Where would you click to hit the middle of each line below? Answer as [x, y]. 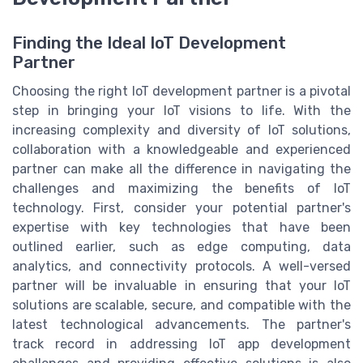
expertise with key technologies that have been [181, 228]
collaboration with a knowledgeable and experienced [181, 150]
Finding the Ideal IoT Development [149, 43]
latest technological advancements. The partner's [181, 325]
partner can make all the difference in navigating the [181, 169]
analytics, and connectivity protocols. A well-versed [181, 267]
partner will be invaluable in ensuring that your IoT [181, 286]
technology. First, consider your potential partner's [181, 208]
